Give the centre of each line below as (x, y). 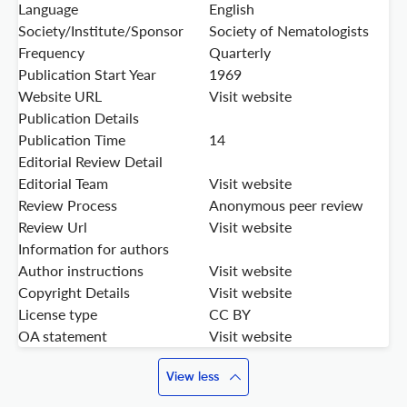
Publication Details (79, 118)
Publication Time (72, 140)
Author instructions (81, 271)
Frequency (51, 53)
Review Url (53, 227)
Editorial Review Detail (90, 162)
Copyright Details (74, 293)
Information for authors (94, 249)
